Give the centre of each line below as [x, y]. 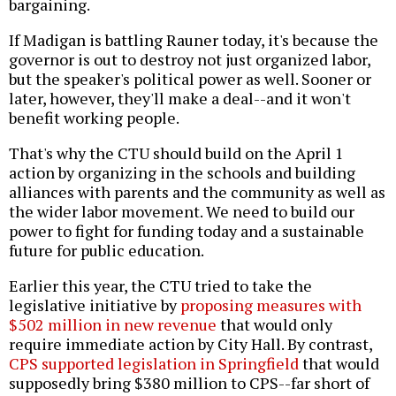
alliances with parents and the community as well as [197, 192]
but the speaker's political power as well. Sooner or [190, 79]
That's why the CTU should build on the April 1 [176, 153]
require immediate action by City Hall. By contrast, [190, 344]
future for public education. [107, 251]
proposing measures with [271, 305]
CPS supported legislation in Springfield [154, 364]
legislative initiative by [95, 305]
